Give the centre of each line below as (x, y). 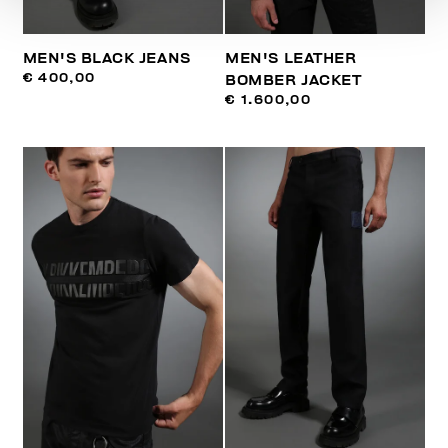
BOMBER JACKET (293, 81)
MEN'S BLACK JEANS (106, 59)
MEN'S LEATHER (291, 59)
